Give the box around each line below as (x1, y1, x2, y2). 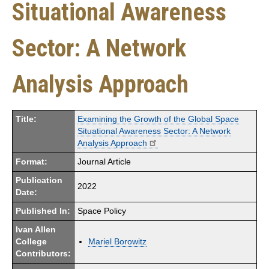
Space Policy (77, 206, 126, 216)
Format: (16, 157, 47, 166)
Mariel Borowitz (88, 237, 147, 246)
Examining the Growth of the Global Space (77, 114, 239, 124)
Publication (16, 175, 62, 185)
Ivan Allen (16, 225, 56, 234)
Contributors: (16, 249, 71, 258)
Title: (16, 114, 37, 124)
